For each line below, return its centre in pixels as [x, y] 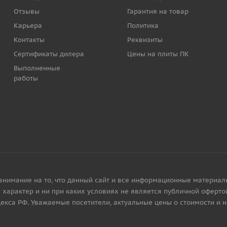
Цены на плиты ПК [158, 54]
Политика [143, 26]
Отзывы [27, 11]
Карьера [28, 26]
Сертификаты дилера [49, 54]
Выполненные [37, 68]
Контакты [29, 40]
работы [26, 78]
